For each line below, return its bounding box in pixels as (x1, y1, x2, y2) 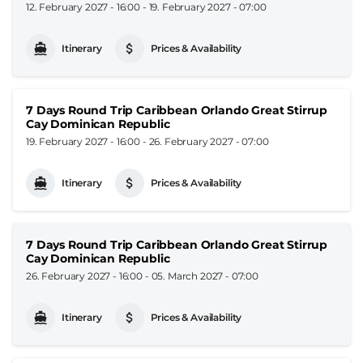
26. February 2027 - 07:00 (148, 135, 269, 147)
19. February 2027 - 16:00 (26, 135, 140, 147)
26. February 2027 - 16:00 (26, 269, 143, 282)
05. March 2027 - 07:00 (151, 269, 259, 282)
